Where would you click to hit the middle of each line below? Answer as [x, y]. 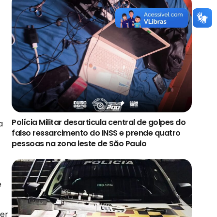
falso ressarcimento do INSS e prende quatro [96, 133]
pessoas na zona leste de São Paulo [79, 144]
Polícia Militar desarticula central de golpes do [99, 123]
